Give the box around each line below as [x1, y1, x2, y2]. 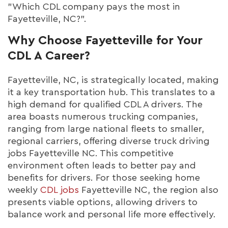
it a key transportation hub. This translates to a [8, 87, 215, 97]
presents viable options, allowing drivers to [8, 197, 197, 207]
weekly [8, 185, 40, 194]
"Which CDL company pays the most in [8, 2, 180, 11]
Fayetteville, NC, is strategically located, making [8, 75, 219, 84]
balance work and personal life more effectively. [8, 209, 216, 219]
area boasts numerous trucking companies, [8, 111, 198, 121]
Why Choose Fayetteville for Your [8, 34, 203, 47]
